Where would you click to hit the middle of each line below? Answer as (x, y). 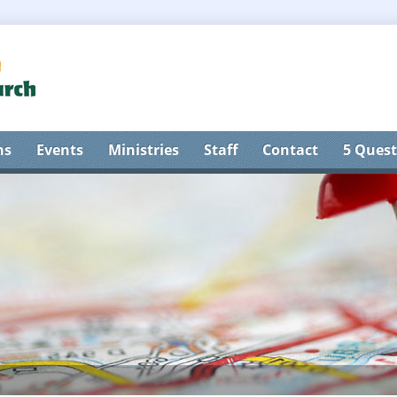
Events (60, 150)
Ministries (144, 150)
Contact (290, 150)
